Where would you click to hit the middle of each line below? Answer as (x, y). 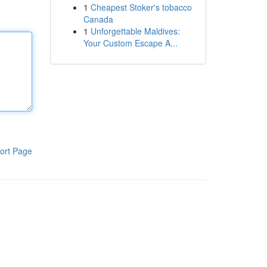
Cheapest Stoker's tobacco (141, 7)
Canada (98, 19)
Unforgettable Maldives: (135, 31)
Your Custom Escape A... (130, 43)
